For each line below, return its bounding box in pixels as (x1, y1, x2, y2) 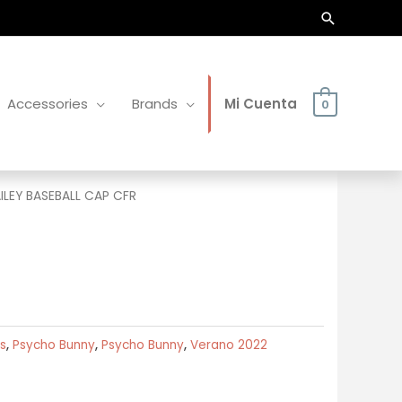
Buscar (319, 9, 378, 34)
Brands (131, 93, 178, 113)
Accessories (6, 93, 88, 113)
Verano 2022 (189, 336, 267, 354)
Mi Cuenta (223, 93, 297, 113)
